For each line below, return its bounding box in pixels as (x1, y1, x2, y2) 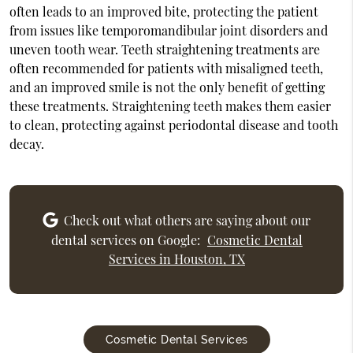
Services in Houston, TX (108, 250, 245, 267)
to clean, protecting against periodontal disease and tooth (9, 117, 338, 133)
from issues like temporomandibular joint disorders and (9, 22, 328, 39)
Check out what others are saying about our (60, 212, 310, 229)
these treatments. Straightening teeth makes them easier (9, 98, 331, 114)
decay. (9, 136, 44, 152)
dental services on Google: (50, 231, 203, 248)
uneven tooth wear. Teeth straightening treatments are (9, 41, 320, 58)
